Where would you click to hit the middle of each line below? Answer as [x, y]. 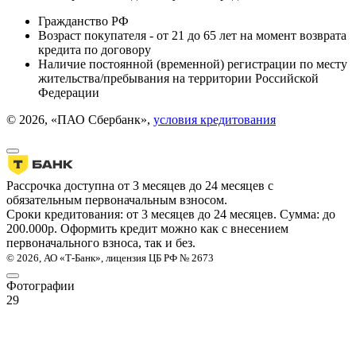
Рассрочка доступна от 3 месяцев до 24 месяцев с [140, 185]
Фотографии [41, 285]
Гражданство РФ [83, 21]
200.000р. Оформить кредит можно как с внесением [147, 228]
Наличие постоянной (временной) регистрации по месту [193, 64]
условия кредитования [215, 119]
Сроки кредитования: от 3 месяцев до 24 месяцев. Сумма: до [171, 214]
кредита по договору [95, 49]
